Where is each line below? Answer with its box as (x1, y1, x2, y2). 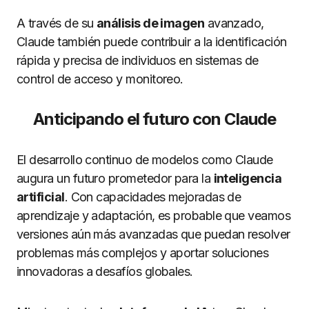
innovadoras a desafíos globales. (17, 264, 193, 279)
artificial (17, 190, 65, 204)
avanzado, (204, 16, 264, 30)
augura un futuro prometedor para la (17, 171, 214, 186)
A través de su (17, 16, 97, 30)
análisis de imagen (96, 16, 205, 30)
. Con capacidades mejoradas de (64, 190, 241, 204)
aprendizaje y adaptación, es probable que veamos (17, 208, 291, 223)
